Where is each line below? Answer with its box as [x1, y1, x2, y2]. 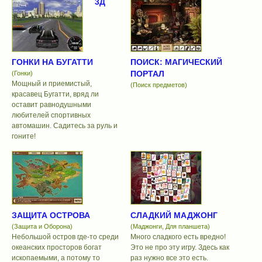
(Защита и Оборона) [12, 222, 73, 230]
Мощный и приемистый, [12, 80, 92, 88]
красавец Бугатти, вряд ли [12, 90, 99, 99]
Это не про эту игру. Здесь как [130, 243, 229, 251]
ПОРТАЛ [130, 69, 164, 79]
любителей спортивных [12, 111, 91, 120]
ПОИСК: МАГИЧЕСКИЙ [130, 57, 222, 67]
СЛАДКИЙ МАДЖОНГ [130, 210, 218, 220]
